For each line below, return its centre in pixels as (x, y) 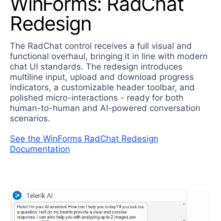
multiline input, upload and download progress (102, 77)
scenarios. (31, 119)
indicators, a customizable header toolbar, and (102, 88)
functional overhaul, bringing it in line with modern (109, 56)
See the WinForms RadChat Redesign (84, 139)
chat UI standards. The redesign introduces (96, 67)
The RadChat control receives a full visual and (101, 46)
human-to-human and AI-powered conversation (105, 108)
